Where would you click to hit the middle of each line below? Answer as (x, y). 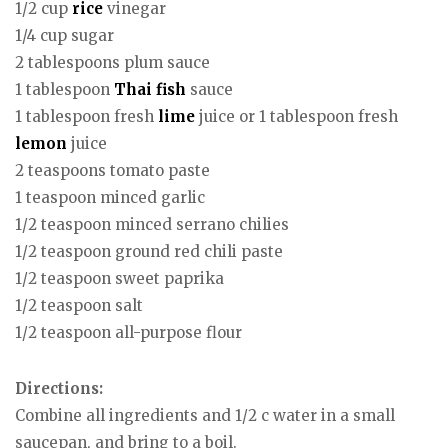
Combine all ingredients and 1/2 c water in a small (205, 416)
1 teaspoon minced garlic (110, 197)
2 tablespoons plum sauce (112, 62)
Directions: (59, 389)
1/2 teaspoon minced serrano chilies (152, 224)
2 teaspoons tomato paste (112, 170)
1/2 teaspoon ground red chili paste (149, 251)
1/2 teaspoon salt (79, 305)
